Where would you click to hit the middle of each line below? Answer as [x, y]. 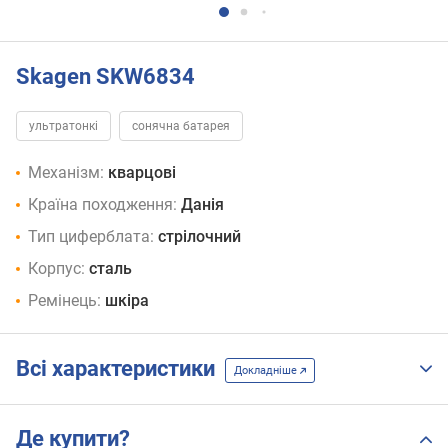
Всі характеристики [120, 369]
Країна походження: [102, 205]
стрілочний [199, 237]
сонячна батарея [181, 126]
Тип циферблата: [91, 237]
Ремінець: [64, 301]
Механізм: [66, 173]
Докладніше [267, 370]
